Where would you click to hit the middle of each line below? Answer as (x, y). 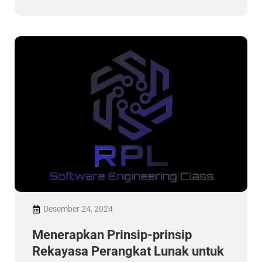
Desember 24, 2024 (78, 209)
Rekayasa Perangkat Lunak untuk (128, 251)
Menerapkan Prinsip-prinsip (112, 235)
